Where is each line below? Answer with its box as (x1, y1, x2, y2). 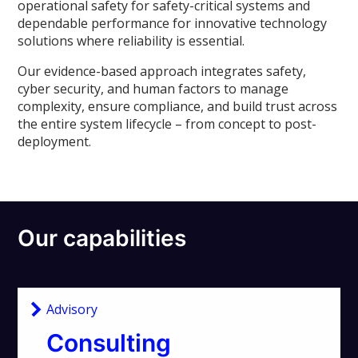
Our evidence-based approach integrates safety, (18, 62, 307, 81)
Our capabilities (18, 225, 187, 253)
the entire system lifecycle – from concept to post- (18, 115, 317, 133)
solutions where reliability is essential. (18, 32, 249, 50)
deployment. (18, 133, 98, 151)
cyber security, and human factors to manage (18, 80, 289, 98)
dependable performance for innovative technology (18, 14, 328, 33)
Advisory (46, 300, 98, 319)
